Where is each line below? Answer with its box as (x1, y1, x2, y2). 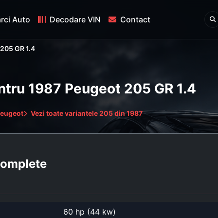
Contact (120, 15, 150, 24)
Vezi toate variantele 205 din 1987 (29, 109, 143, 117)
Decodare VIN (50, 15, 101, 24)
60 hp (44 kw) (63, 206, 116, 217)
